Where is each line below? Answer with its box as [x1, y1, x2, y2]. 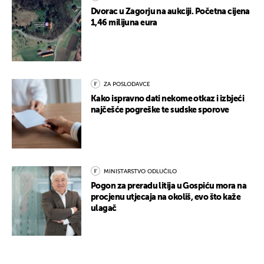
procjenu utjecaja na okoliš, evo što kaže [91, 193, 241, 202]
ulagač [91, 204, 117, 213]
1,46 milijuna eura [91, 19, 157, 28]
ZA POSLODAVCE [104, 81, 150, 88]
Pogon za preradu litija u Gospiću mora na [91, 182, 247, 191]
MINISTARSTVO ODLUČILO [104, 169, 177, 175]
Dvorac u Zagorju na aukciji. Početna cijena [91, 8, 250, 16]
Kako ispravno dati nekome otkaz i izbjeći [91, 95, 245, 104]
